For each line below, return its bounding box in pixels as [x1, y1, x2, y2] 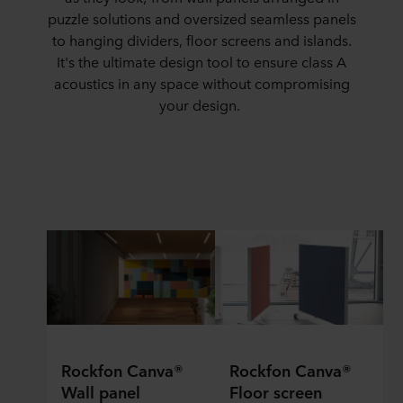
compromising [254, 73, 350, 93]
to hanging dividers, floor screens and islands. [51, 30, 352, 49]
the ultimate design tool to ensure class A [75, 51, 346, 71]
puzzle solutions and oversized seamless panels [47, 8, 356, 28]
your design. [159, 94, 240, 114]
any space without [129, 73, 255, 93]
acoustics [53, 73, 118, 93]
